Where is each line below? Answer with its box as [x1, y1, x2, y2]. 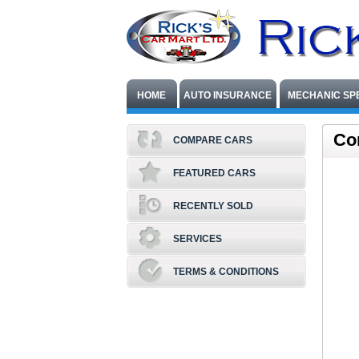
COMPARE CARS [172, 135, 252, 146]
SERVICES [172, 233, 222, 244]
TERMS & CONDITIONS [172, 266, 279, 277]
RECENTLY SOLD [172, 200, 253, 212]
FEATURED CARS [172, 167, 256, 179]
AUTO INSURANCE [184, 90, 272, 101]
